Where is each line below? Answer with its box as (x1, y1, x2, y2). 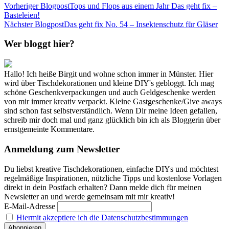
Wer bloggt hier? (4, 38, 75, 50)
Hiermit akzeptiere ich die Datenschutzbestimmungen (16, 213, 188, 222)
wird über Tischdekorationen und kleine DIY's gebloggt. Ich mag (4, 79, 214, 88)
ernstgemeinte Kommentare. (4, 125, 95, 134)
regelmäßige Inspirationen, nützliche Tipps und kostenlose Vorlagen (4, 173, 222, 182)
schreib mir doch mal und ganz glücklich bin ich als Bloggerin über (4, 116, 220, 125)
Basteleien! (4, 10, 40, 19)
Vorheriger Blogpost (4, 1, 70, 10)
